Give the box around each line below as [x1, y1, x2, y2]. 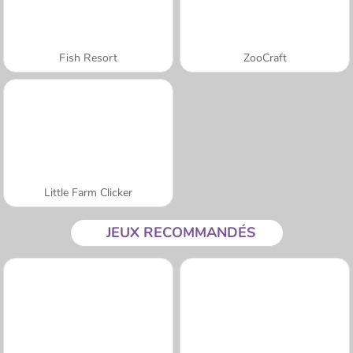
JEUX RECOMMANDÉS [106, 222, 255, 242]
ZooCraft [243, 50, 287, 65]
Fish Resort [59, 50, 117, 65]
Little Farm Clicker [44, 184, 132, 200]
